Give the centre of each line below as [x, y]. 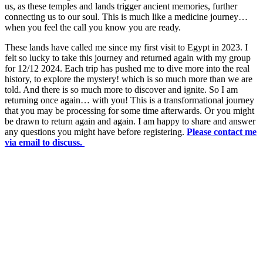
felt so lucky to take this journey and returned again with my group [128, 58]
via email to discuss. [45, 143]
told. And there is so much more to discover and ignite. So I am [121, 90]
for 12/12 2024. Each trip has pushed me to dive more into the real [127, 69]
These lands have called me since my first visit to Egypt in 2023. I [126, 48]
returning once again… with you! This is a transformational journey [129, 100]
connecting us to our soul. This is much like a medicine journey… [126, 17]
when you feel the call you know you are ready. [93, 28]
